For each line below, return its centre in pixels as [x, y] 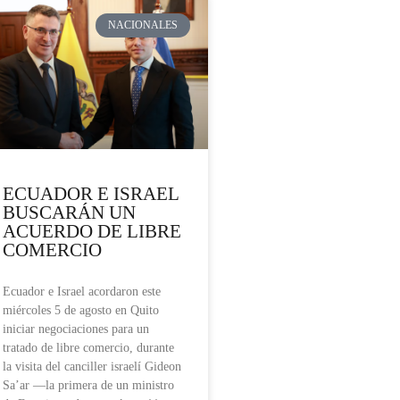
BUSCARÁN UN [69, 213]
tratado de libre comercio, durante [88, 348]
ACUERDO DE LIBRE [92, 232]
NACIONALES [143, 25]
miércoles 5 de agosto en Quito [81, 311]
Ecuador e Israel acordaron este [82, 292]
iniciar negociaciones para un [76, 329]
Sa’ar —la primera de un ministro [88, 386]
